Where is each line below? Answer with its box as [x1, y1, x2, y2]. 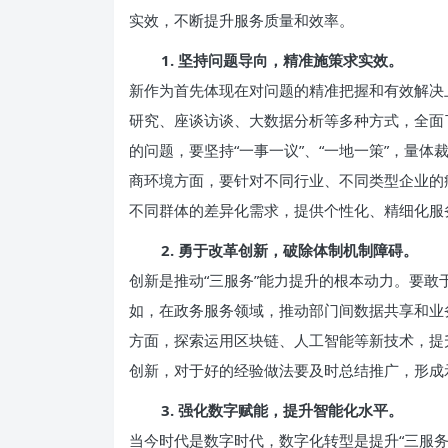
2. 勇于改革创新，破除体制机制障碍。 [161, 240, 418, 260]
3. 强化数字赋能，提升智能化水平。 [161, 400, 403, 420]
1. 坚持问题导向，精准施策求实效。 [161, 50, 403, 70]
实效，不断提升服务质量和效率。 [129, 10, 354, 30]
